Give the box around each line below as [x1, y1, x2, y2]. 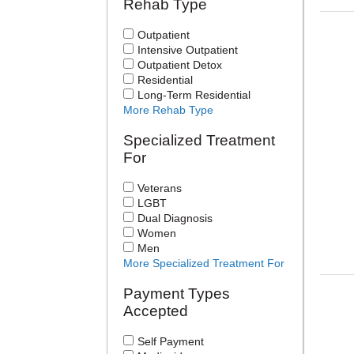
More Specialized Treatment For [123, 257, 284, 269]
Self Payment [137, 335, 205, 348]
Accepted [123, 303, 188, 319]
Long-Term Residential [137, 88, 251, 101]
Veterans [137, 182, 183, 194]
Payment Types [123, 285, 230, 302]
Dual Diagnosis [137, 212, 213, 224]
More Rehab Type [123, 104, 213, 116]
